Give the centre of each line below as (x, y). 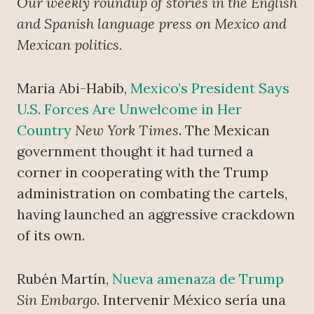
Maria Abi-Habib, (74, 88)
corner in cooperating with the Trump (143, 172)
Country (44, 130)
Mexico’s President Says (210, 88)
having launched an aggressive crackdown (156, 214)
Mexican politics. (70, 45)
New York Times (127, 130)
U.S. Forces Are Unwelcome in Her (129, 109)
